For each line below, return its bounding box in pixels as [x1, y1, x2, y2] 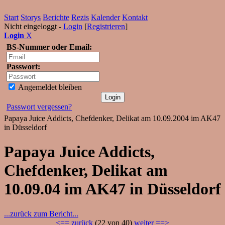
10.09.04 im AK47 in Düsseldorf [4, 180, 221, 198]
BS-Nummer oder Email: [7, 43, 92, 51]
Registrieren [87, 22, 125, 31]
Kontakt [122, 13, 148, 22]
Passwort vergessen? [7, 102, 72, 111]
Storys [21, 13, 41, 22]
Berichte [43, 13, 69, 22]
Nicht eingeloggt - [4, 22, 63, 31]
